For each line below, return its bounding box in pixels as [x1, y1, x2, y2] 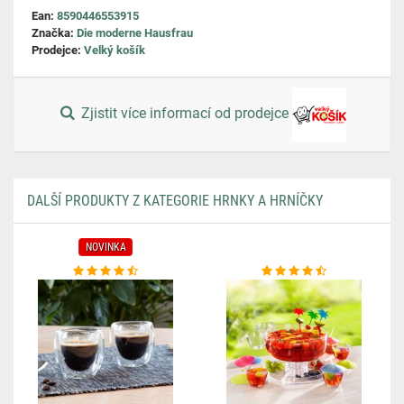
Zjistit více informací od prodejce [78, 105, 293, 123]
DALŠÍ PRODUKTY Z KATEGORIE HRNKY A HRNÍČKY [27, 192, 323, 209]
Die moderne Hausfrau [77, 26, 193, 40]
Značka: [32, 26, 77, 40]
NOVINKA [85, 241, 126, 253]
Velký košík [84, 43, 145, 57]
